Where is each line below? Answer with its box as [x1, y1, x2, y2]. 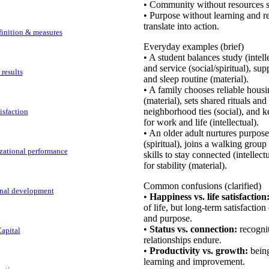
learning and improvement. [143, 256, 245, 267]
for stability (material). [143, 160, 227, 171]
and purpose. [143, 213, 192, 223]
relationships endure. [143, 235, 222, 245]
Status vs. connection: [149, 224, 237, 234]
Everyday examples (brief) [143, 41, 244, 52]
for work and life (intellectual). [143, 117, 259, 127]
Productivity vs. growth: [149, 246, 248, 256]
